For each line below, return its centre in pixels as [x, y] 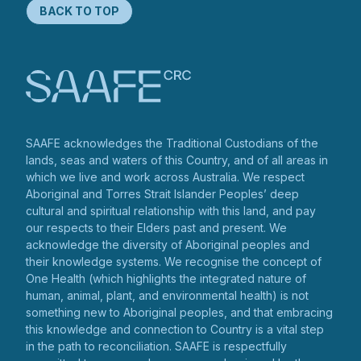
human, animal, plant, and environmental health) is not [167, 296]
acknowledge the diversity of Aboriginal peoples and [168, 245]
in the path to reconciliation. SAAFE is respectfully [156, 346]
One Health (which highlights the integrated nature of [166, 279]
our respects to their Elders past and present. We [156, 228]
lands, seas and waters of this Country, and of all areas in [177, 160]
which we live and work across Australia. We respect [165, 177]
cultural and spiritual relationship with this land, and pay [171, 211]
